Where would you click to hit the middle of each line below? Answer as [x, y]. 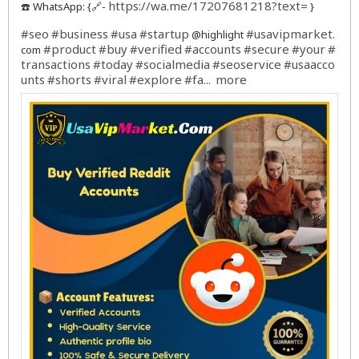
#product [70, 49]
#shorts [69, 79]
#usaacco [309, 64]
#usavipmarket [289, 34]
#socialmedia [173, 64]
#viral [110, 79]
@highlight [218, 34]
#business [80, 34]
